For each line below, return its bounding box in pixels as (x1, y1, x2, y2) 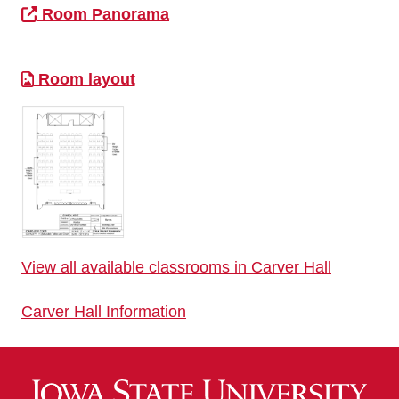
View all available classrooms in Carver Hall (21, 258, 331, 277)
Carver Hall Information (21, 303, 186, 322)
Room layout (33, 70, 135, 89)
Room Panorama (37, 5, 169, 24)
